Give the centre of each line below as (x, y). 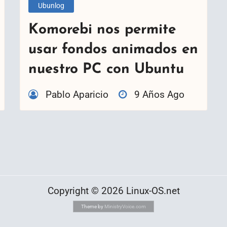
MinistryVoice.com (125, 207)
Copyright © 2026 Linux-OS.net (113, 191)
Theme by (93, 207)
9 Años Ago (159, 95)
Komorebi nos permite (102, 30)
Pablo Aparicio (77, 95)
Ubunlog (51, 6)
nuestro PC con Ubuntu (106, 70)
